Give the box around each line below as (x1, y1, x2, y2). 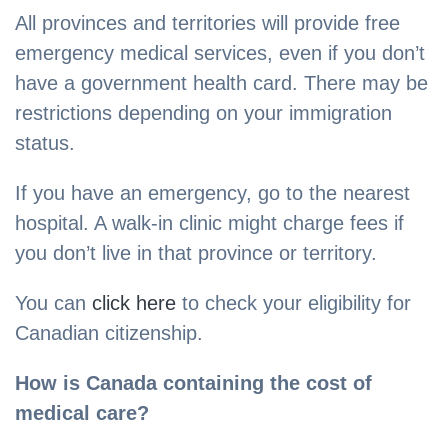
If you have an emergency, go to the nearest (15, 182, 410, 205)
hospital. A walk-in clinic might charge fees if (15, 212, 404, 235)
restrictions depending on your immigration (15, 102, 392, 125)
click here (92, 292, 176, 315)
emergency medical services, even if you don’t (15, 42, 425, 65)
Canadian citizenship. (15, 322, 203, 345)
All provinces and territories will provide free (15, 12, 400, 35)
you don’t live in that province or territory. (15, 242, 377, 265)
